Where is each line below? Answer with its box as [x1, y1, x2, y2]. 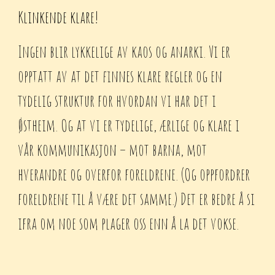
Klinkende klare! [18, 6, 99, 28]
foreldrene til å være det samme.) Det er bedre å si [18, 188, 255, 209]
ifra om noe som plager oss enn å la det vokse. [18, 212, 239, 234]
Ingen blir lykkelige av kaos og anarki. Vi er [18, 41, 231, 62]
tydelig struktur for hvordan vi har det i [18, 90, 217, 111]
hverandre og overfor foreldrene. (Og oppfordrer [18, 163, 250, 185]
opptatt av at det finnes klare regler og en [18, 65, 223, 87]
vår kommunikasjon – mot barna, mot [18, 139, 207, 160]
